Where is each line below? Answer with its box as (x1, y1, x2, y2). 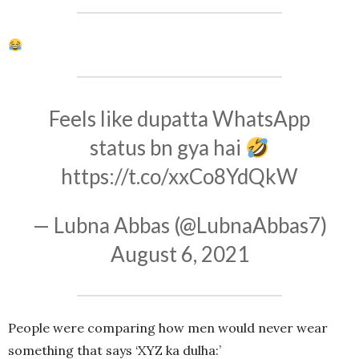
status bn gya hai (90, 135, 246, 161)
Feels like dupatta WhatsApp (49, 106, 310, 132)
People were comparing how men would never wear (8, 320, 328, 337)
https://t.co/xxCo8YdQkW (61, 163, 298, 190)
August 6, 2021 (110, 241, 249, 268)
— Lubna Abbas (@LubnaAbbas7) (32, 212, 327, 239)
